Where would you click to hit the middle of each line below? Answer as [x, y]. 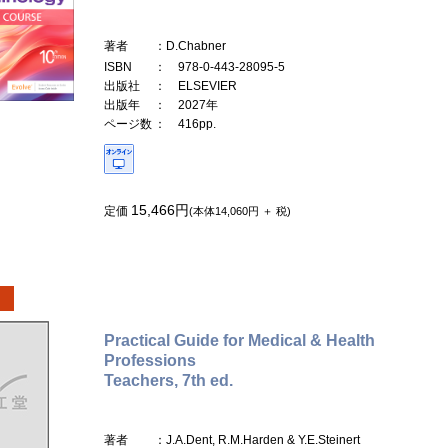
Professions [150, 360]
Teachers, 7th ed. [168, 380]
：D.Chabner [190, 45]
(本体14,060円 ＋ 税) [240, 210]
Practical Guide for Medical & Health [239, 340]
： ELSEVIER [195, 85]
